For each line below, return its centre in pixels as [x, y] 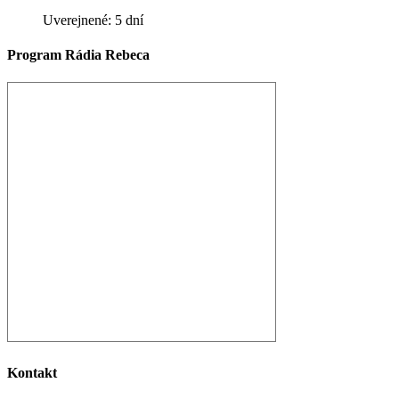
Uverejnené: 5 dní [93, 20]
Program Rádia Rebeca [78, 55]
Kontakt [32, 372]
